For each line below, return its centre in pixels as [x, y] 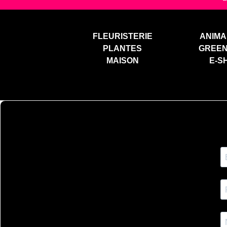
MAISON [122, 60]
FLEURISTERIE [122, 36]
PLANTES [123, 48]
